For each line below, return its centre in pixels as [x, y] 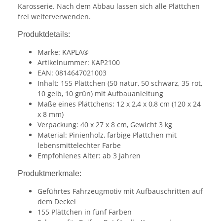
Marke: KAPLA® [63, 52]
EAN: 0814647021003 [72, 73]
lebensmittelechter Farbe [79, 146]
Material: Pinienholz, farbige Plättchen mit [107, 135]
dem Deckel [57, 202]
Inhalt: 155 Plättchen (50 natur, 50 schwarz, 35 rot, [120, 83]
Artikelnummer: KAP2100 [79, 63]
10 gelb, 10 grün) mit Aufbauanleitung [100, 94]
